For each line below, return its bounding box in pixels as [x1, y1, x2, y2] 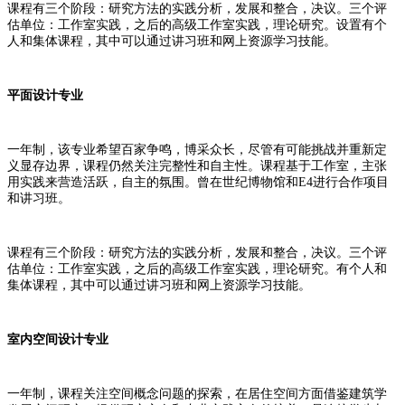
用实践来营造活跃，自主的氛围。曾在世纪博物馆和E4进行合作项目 [7, 174, 389, 189]
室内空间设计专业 [7, 332, 108, 346]
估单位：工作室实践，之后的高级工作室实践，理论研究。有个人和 [7, 261, 387, 276]
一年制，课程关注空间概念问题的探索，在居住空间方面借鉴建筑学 [7, 386, 387, 400]
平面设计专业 [7, 88, 83, 102]
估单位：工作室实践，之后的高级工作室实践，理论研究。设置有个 [7, 17, 387, 32]
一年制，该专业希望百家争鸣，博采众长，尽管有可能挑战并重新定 [7, 142, 387, 156]
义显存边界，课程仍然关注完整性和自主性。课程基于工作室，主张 [7, 158, 387, 173]
